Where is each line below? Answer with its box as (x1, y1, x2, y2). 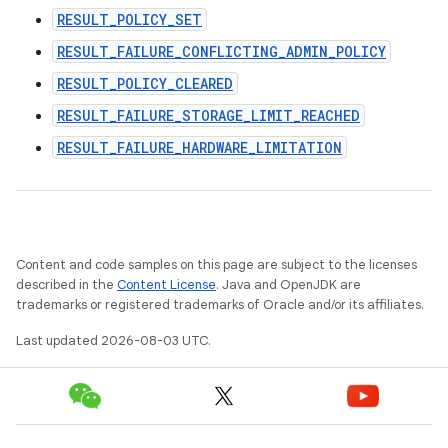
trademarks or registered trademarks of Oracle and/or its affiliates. (16, 296, 424, 313)
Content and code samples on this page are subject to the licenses (16, 256, 417, 273)
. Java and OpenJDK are (216, 276, 361, 293)
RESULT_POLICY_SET (57, 10, 202, 29)
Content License (117, 276, 216, 293)
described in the (16, 276, 117, 293)
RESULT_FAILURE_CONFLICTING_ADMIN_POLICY (57, 42, 386, 61)
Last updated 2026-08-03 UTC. (16, 332, 211, 349)
